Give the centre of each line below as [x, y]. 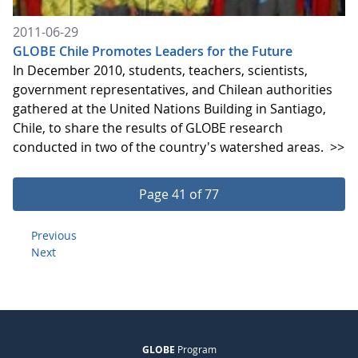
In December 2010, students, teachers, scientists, [160, 70]
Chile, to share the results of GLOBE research [148, 127]
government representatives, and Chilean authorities [173, 89]
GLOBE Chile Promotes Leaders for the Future [153, 51]
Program [195, 349]
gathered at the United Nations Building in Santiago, [169, 108]
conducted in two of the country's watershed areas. [170, 147]
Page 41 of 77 [179, 194]
